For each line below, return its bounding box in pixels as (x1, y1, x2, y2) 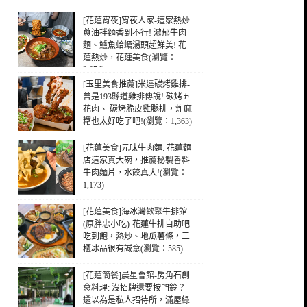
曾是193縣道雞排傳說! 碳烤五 (83, 92, 191, 101)
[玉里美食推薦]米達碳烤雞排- (83, 79, 190, 89)
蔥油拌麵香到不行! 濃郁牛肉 (83, 28, 186, 38)
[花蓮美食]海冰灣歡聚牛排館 (83, 207, 187, 217)
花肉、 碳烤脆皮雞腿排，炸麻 (83, 104, 192, 114)
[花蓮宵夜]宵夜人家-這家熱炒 (83, 16, 190, 25)
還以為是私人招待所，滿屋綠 (83, 295, 190, 305)
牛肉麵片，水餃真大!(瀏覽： (83, 168, 187, 177)
